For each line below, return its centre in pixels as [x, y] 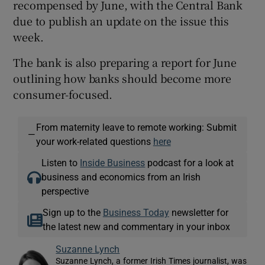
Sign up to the [72, 212]
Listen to [61, 162]
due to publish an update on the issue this [121, 20]
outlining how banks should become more [122, 78]
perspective [65, 191]
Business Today [136, 212]
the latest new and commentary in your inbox [136, 226]
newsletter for [198, 212]
